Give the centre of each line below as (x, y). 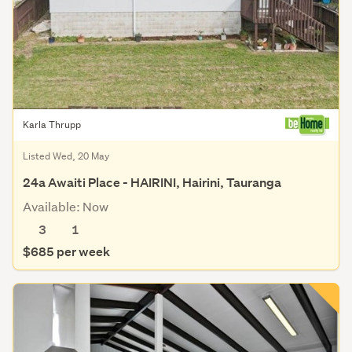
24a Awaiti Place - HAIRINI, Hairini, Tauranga (152, 183)
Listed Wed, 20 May (66, 156)
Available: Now (66, 207)
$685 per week (66, 252)
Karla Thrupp (52, 125)
